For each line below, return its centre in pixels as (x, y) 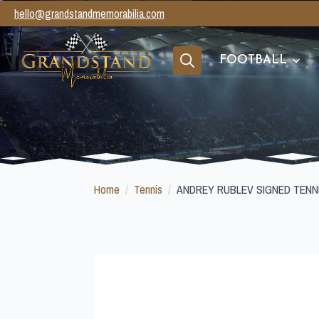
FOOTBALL (253, 60)
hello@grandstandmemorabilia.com (89, 14)
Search (188, 82)
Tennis (148, 189)
